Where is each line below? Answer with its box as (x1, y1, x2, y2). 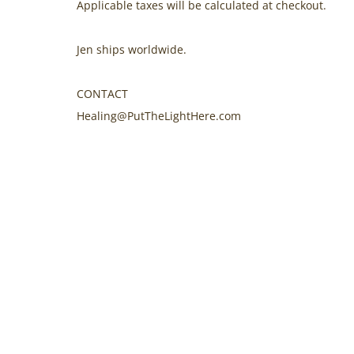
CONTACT (77, 85, 128, 101)
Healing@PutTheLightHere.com (77, 107, 241, 123)
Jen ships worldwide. (77, 41, 186, 57)
